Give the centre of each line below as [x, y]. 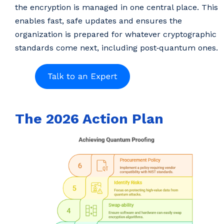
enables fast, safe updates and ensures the [98, 20]
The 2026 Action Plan [89, 119]
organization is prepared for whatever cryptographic [116, 34]
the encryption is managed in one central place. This [116, 7]
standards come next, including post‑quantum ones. [116, 47]
